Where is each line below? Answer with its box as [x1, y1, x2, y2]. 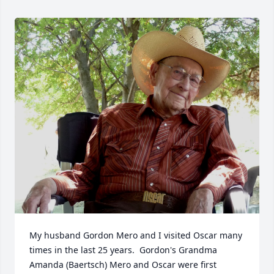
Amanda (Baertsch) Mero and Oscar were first [29, 259, 217, 270]
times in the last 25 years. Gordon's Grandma [29, 244, 217, 256]
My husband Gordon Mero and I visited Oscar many [29, 229, 242, 241]
